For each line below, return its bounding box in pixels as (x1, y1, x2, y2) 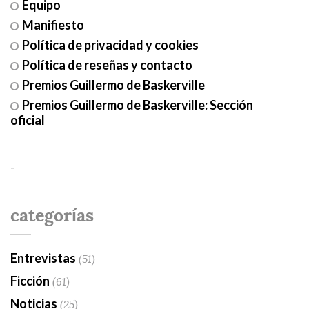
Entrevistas (10, 250, 76, 266)
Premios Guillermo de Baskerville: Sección (21, 97, 253, 112)
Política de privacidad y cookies (21, 37, 199, 52)
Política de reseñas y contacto (21, 57, 192, 72)
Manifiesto (21, 17, 84, 32)
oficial (10, 112, 45, 128)
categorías (10, 203, 94, 227)
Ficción (10, 272, 50, 288)
